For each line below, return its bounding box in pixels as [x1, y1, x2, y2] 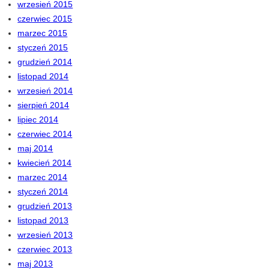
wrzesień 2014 [17, 86, 73, 96]
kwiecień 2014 [17, 158, 72, 168]
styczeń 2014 [17, 187, 68, 197]
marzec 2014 [17, 172, 68, 183]
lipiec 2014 [17, 115, 59, 125]
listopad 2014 [17, 71, 69, 82]
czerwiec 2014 [17, 129, 73, 139]
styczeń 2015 [17, 43, 68, 53]
